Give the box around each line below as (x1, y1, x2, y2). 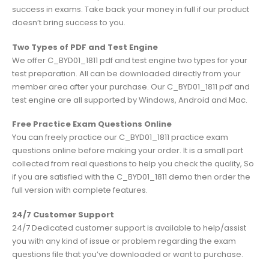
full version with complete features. (12, 184, 148, 196)
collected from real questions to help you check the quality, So (12, 158, 254, 170)
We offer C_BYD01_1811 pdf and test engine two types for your (12, 54, 247, 66)
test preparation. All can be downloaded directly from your (12, 67, 241, 79)
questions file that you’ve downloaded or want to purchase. (12, 248, 243, 260)
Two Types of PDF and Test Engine (12, 41, 158, 53)
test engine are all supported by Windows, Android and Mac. (12, 94, 247, 106)
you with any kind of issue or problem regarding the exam (12, 235, 236, 247)
